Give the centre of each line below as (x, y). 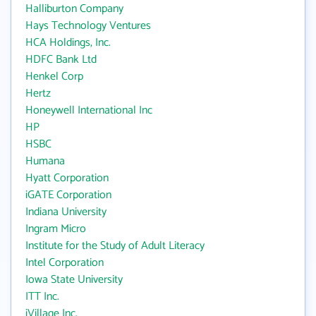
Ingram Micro (56, 229)
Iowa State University (74, 280)
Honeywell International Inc (89, 110)
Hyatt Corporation (67, 178)
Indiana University (66, 212)
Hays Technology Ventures (88, 26)
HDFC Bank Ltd (61, 60)
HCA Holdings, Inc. (68, 43)
